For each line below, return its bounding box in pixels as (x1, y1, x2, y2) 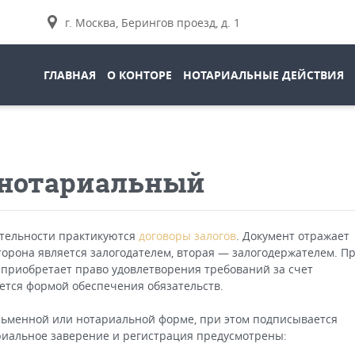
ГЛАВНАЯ (44, 67, 96, 82)
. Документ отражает (236, 228, 349, 243)
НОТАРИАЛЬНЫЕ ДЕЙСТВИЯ (183, 67, 344, 82)
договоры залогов (139, 228, 236, 243)
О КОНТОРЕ (107, 67, 172, 82)
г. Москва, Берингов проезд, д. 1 (64, 14, 240, 30)
